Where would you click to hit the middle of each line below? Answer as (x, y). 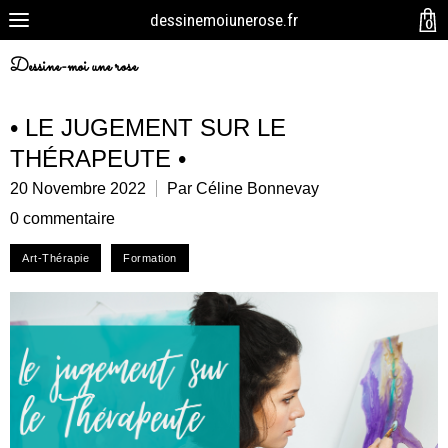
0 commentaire (62, 218)
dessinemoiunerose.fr (224, 20)
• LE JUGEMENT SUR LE (148, 127)
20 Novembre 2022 (78, 188)
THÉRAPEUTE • (98, 158)
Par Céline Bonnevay (243, 188)
